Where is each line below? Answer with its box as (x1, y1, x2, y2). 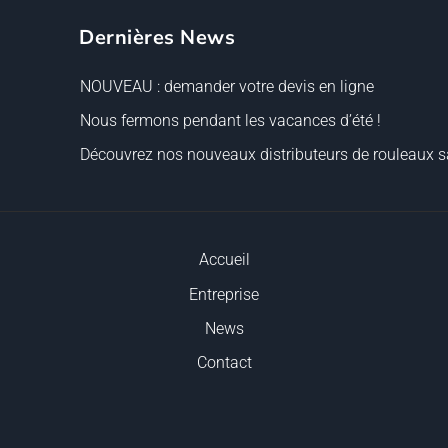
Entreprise (189, 284, 259, 304)
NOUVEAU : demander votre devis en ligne (80, 76, 374, 96)
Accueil (198, 250, 250, 270)
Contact (196, 353, 252, 373)
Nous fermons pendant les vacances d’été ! (80, 110, 381, 130)
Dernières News (79, 24, 235, 52)
